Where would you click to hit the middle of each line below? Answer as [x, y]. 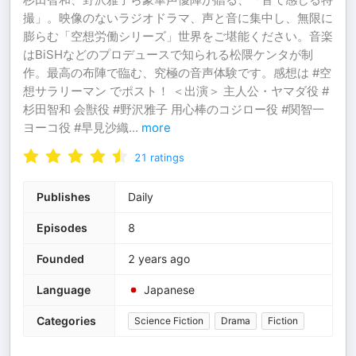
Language [64, 290]
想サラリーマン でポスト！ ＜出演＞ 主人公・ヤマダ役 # [176, 91]
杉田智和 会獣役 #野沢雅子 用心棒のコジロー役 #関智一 [174, 109]
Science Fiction [169, 321]
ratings [167, 157]
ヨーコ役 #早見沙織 [76, 128]
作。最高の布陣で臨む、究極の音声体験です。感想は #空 [177, 73]
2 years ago [159, 259]
